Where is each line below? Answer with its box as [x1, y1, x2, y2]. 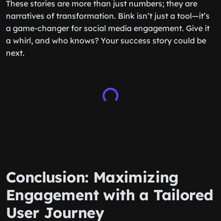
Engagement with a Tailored [6, 185, 214, 204]
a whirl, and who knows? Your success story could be [6, 36, 206, 45]
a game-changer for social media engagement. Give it [6, 23, 210, 33]
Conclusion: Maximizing [6, 168, 179, 186]
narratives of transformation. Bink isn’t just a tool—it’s [6, 11, 210, 21]
